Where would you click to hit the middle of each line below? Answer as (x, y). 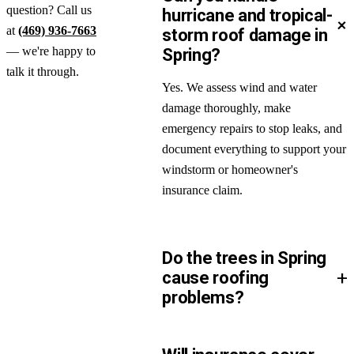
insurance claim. (203, 190)
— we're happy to (51, 51)
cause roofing (216, 278)
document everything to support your (254, 149)
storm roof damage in (245, 36)
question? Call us (49, 10)
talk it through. (43, 72)
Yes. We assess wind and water (240, 88)
